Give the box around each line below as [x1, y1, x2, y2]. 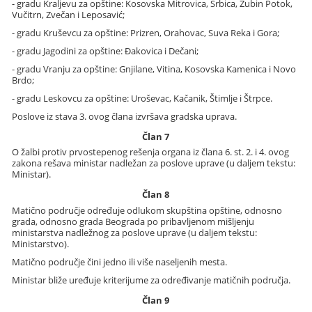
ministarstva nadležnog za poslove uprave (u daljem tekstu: [12, 226, 258, 239]
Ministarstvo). [12, 237, 70, 250]
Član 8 [142, 188, 170, 201]
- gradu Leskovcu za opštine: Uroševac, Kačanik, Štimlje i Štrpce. [12, 92, 273, 104]
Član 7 [142, 130, 170, 143]
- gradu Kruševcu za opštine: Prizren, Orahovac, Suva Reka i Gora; [12, 26, 280, 39]
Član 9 [142, 293, 170, 306]
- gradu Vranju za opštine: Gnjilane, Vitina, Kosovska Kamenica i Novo [12, 63, 297, 75]
